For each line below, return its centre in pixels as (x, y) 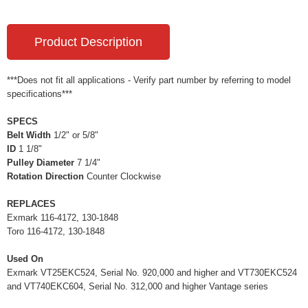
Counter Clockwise (122, 176)
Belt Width (29, 135)
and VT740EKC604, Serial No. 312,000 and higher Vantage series (137, 286)
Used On (25, 258)
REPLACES (31, 203)
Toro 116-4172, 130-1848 (56, 231)
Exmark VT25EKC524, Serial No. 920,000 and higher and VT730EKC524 (152, 272)
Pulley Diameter (41, 162)
